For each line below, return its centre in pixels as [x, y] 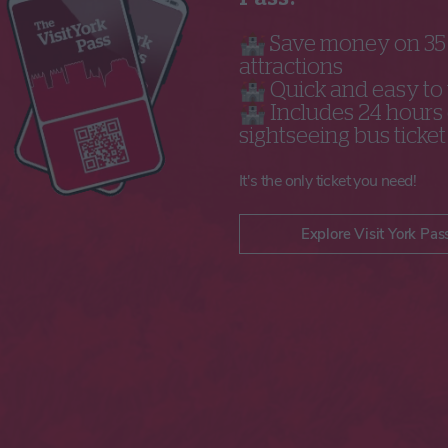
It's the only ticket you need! [327, 180]
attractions [293, 66]
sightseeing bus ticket [342, 135]
